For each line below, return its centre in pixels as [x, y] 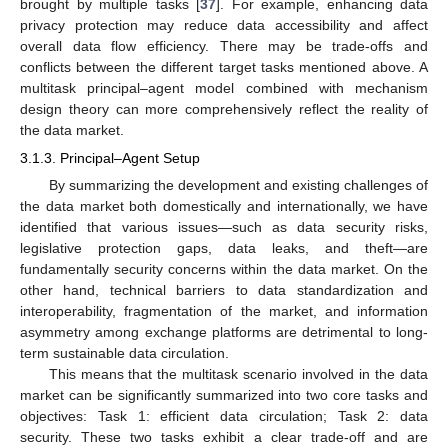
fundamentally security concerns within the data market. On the [224, 269]
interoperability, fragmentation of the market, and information [224, 311]
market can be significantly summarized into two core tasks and [224, 395]
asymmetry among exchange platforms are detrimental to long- [224, 332]
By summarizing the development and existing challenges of [238, 185]
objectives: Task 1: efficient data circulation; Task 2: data [224, 416]
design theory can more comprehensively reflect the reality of [224, 108]
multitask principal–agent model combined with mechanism [224, 87]
